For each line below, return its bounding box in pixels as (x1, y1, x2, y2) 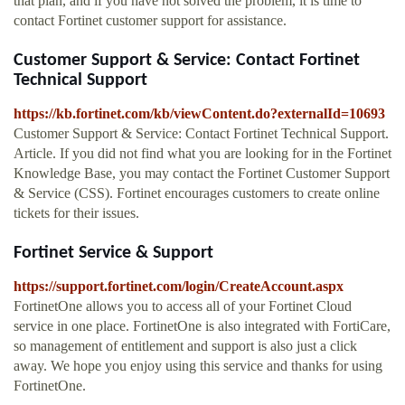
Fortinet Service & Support (14, 244, 213, 263)
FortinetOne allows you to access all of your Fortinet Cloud (14, 298, 352, 315)
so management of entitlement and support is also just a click (14, 338, 357, 354)
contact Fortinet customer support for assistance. (14, 13, 287, 29)
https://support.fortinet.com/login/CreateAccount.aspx (14, 278, 344, 295)
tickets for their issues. (14, 205, 139, 221)
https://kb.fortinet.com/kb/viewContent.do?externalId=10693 (14, 106, 385, 122)
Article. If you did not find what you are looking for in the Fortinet (14, 146, 391, 162)
